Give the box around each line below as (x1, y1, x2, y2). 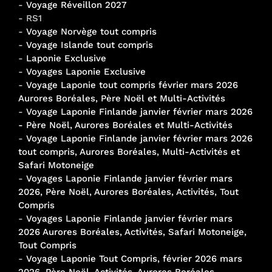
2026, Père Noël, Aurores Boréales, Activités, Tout (18, 186, 239, 197)
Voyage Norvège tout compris (26, 25, 157, 37)
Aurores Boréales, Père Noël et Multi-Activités (18, 92, 225, 104)
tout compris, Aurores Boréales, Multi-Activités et (18, 146, 240, 157)
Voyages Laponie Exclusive (26, 66, 146, 77)
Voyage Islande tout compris (26, 39, 153, 50)
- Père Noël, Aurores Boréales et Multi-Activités (18, 119, 233, 131)
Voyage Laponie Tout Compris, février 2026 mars (26, 253, 242, 264)
